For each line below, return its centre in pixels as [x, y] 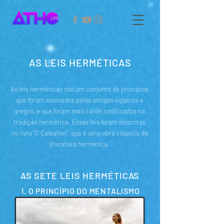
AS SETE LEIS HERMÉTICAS [80, 175]
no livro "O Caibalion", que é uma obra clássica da [79, 133]
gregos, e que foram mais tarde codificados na [79, 111]
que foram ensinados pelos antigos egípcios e [79, 100]
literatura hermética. [79, 144]
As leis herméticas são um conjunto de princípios [79, 89]
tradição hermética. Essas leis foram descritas [79, 122]
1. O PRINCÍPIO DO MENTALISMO [80, 191]
